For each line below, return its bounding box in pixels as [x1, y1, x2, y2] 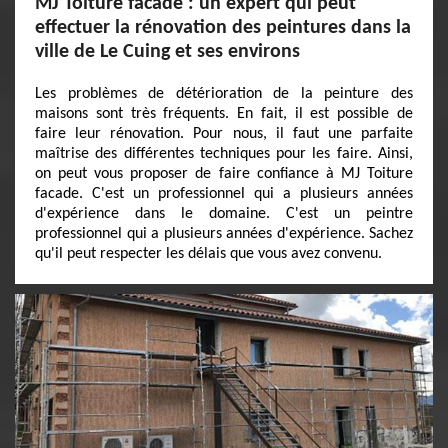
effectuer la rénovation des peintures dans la [35, 18, 411, 38]
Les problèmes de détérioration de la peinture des [35, 86, 413, 102]
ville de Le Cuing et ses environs [35, 42, 300, 62]
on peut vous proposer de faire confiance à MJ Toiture [35, 166, 413, 182]
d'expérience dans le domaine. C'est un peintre [35, 206, 413, 222]
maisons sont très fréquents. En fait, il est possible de [35, 106, 413, 122]
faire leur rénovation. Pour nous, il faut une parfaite [35, 126, 413, 142]
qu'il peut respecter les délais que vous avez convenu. [35, 246, 382, 262]
